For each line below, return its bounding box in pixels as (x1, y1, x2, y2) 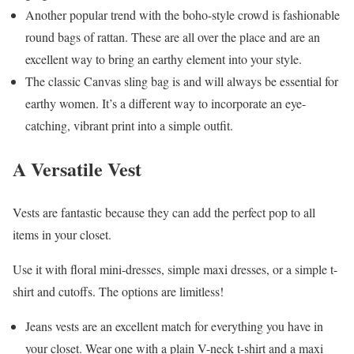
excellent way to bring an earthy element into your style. (25, 51, 302, 68)
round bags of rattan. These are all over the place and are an (25, 28, 320, 46)
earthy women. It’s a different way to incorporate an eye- (25, 95, 306, 112)
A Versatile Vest (13, 154, 141, 183)
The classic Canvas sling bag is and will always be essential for (25, 73, 338, 90)
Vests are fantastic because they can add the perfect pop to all (13, 203, 315, 220)
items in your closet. (13, 225, 111, 243)
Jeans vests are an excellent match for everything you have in (25, 317, 323, 334)
